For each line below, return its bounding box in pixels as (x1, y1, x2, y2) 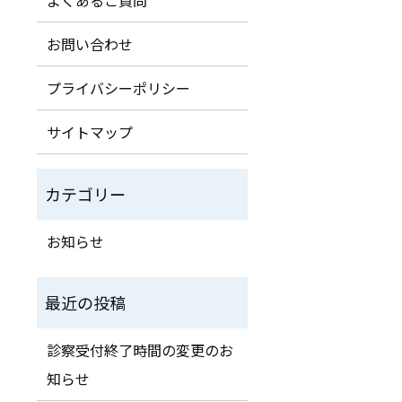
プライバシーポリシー (47, 76, 191, 99)
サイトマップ (47, 120, 134, 143)
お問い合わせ (47, 32, 134, 55)
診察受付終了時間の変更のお (47, 338, 234, 361)
